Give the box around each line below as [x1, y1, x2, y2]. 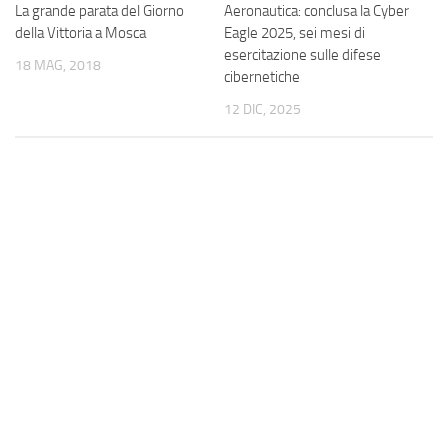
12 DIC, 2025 [224, 101, 301, 119]
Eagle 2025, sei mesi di [224, 24, 365, 43]
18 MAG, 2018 [15, 57, 101, 75]
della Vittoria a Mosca [15, 24, 146, 43]
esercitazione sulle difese [224, 46, 381, 65]
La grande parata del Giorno [15, 2, 184, 21]
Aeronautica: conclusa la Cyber [224, 2, 409, 21]
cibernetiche [224, 68, 300, 87]
